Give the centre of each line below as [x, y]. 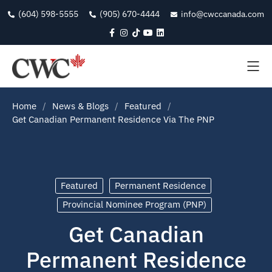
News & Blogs [80, 106]
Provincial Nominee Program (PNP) [134, 205]
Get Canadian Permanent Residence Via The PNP [113, 119]
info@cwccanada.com [223, 14]
